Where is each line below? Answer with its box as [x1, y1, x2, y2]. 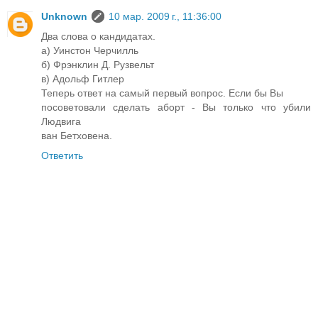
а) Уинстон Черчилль [41, 44, 138, 56]
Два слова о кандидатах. [41, 30, 155, 42]
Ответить [41, 149, 83, 161]
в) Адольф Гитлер [41, 72, 124, 84]
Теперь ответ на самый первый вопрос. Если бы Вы [41, 87, 283, 99]
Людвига [41, 115, 81, 127]
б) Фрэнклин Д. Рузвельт [41, 58, 154, 70]
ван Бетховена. [41, 129, 112, 141]
